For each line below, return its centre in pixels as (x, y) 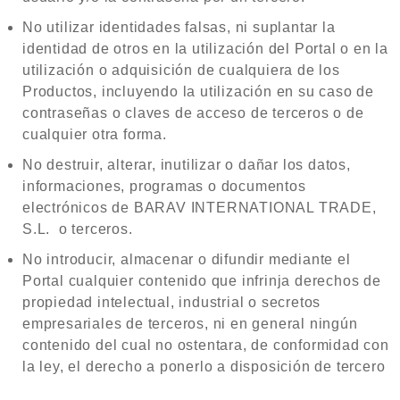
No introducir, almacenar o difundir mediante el (187, 259)
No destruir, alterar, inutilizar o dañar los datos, (187, 165)
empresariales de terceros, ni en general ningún (190, 324)
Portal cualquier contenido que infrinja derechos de (202, 281)
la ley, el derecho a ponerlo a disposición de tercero (204, 367)
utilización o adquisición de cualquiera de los (181, 70)
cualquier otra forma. (95, 134)
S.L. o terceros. (78, 229)
